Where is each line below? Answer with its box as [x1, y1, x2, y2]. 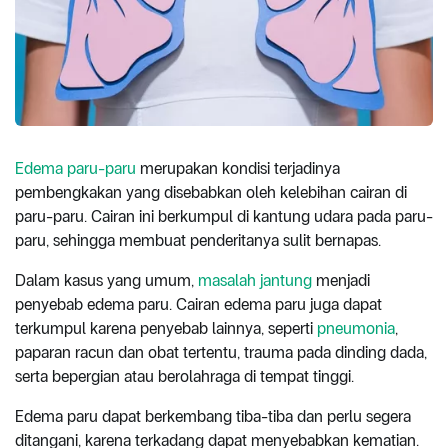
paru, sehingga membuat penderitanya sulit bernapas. [15, 230, 385, 250]
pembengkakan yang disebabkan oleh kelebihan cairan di [15, 182, 407, 202]
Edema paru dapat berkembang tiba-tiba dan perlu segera [15, 406, 411, 426]
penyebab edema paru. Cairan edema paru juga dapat [15, 294, 382, 314]
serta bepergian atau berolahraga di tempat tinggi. [15, 366, 358, 386]
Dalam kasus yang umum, [15, 270, 198, 290]
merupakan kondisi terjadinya [136, 158, 340, 178]
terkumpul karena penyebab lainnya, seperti [15, 318, 317, 338]
